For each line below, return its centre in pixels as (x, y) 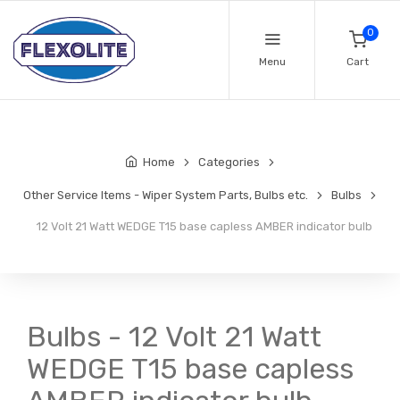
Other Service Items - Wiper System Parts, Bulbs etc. (166, 196)
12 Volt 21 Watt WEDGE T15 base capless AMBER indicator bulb (201, 227)
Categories (229, 162)
